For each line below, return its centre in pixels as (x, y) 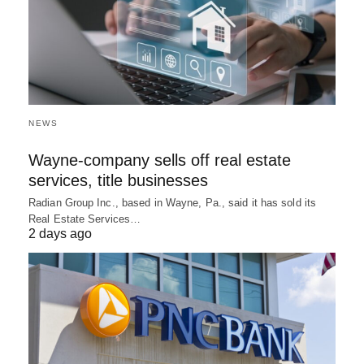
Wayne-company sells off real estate (160, 160)
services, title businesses (118, 180)
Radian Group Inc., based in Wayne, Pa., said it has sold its (173, 202)
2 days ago (60, 233)
